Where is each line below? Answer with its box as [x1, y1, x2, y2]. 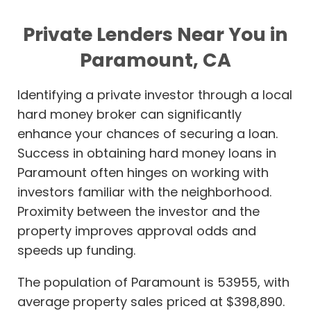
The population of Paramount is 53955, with [17, 274, 289, 292]
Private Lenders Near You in [23, 22, 288, 48]
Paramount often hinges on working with [17, 164, 269, 182]
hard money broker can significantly [17, 106, 242, 124]
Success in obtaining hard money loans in [17, 144, 276, 162]
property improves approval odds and [17, 222, 256, 240]
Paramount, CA [80, 47, 231, 74]
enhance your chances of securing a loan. [17, 125, 278, 143]
